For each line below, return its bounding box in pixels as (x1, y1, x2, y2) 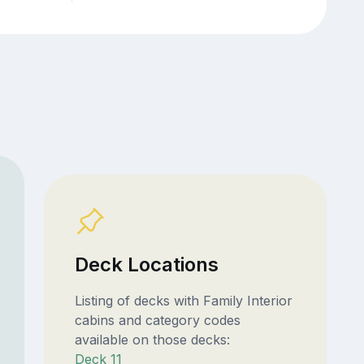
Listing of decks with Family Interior (74, 292, 292, 310)
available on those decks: (74, 331, 230, 349)
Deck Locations (74, 253, 219, 277)
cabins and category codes (74, 312, 240, 329)
